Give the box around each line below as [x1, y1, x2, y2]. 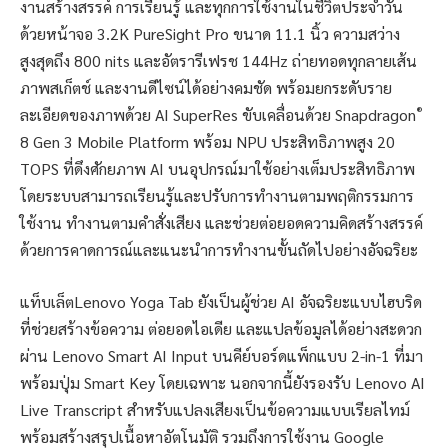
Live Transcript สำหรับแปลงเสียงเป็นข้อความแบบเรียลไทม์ [20, 398, 410, 420]
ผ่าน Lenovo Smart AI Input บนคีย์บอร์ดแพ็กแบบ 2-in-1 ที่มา [20, 344, 423, 366]
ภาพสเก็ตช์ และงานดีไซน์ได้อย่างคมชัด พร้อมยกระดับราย [20, 77, 392, 99]
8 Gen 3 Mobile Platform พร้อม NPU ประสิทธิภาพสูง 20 [20, 131, 395, 153]
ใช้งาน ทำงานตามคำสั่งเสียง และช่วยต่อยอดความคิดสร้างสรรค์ [20, 212, 423, 234]
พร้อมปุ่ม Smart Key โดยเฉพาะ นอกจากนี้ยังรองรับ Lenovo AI [20, 371, 425, 393]
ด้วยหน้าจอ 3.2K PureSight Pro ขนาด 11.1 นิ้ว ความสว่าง [20, 23, 400, 45]
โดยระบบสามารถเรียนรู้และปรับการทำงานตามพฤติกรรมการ [20, 185, 414, 207]
